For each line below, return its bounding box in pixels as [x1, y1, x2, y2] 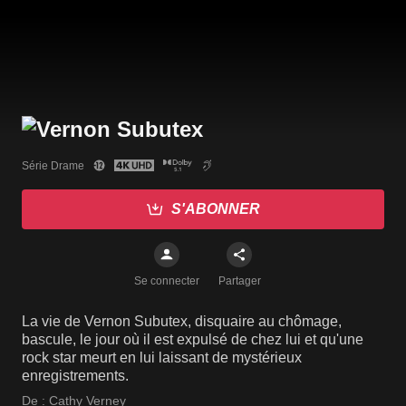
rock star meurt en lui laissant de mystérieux [22, 350, 302, 366]
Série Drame [22, 159, 84, 172]
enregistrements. [22, 368, 129, 384]
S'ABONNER [171, 201, 260, 217]
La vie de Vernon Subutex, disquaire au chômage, [22, 314, 342, 330]
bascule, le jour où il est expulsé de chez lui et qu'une [22, 332, 363, 348]
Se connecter [134, 275, 199, 288]
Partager [217, 275, 261, 288]
